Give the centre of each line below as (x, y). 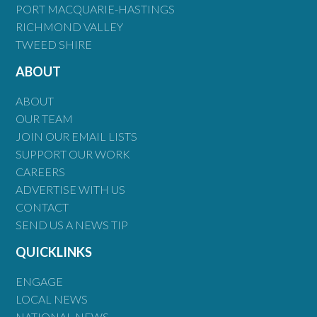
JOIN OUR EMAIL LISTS (77, 137)
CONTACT (42, 207)
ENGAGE (40, 282)
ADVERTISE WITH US (71, 190)
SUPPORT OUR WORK (73, 154)
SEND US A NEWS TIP (72, 225)
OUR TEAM (45, 119)
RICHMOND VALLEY (70, 27)
